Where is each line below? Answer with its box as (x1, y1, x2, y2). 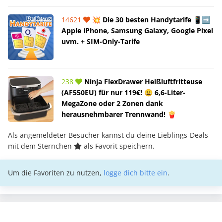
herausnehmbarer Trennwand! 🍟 (61, 109, 176, 119)
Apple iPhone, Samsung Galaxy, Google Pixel (61, 25, 213, 35)
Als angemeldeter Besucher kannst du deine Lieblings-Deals (8, 130, 208, 140)
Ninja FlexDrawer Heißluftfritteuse (82, 76, 202, 86)
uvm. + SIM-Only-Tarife (61, 36, 140, 46)
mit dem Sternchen (8, 141, 74, 151)
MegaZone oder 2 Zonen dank (61, 98, 163, 108)
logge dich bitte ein (104, 167, 167, 177)
